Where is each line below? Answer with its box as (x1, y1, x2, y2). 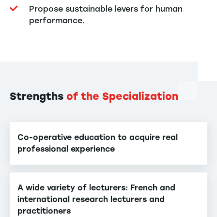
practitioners (17, 206, 71, 216)
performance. (29, 16, 85, 26)
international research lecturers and (17, 195, 165, 204)
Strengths (10, 90, 66, 103)
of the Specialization (66, 90, 178, 103)
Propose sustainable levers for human (29, 4, 183, 14)
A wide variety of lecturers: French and (17, 183, 175, 193)
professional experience (17, 144, 115, 154)
